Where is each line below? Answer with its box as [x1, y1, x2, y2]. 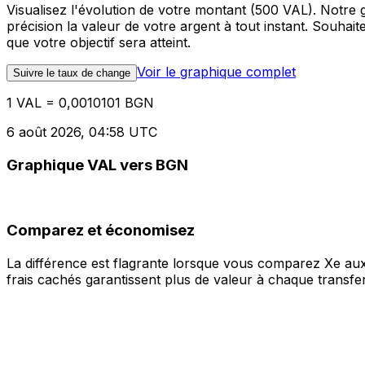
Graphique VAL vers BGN [7, 155, 188, 174]
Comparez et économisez [7, 221, 195, 240]
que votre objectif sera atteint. [7, 34, 191, 51]
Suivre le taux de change [13, 67, 130, 80]
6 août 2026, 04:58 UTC [7, 124, 157, 141]
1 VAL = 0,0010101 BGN [7, 95, 154, 112]
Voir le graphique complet [137, 64, 296, 81]
